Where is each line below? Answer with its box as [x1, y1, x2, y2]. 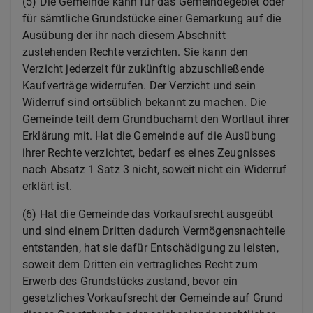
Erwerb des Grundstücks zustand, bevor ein [22, 275, 238, 288]
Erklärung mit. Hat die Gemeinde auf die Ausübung [22, 129, 277, 143]
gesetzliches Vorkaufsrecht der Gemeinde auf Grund [22, 291, 284, 305]
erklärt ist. [22, 180, 72, 193]
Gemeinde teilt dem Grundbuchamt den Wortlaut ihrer [22, 112, 290, 126]
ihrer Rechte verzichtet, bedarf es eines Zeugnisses [22, 146, 275, 159]
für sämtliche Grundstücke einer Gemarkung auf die [22, 12, 282, 25]
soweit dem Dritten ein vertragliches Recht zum [22, 258, 258, 271]
